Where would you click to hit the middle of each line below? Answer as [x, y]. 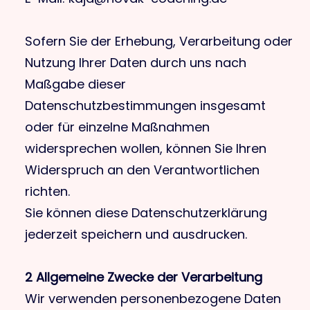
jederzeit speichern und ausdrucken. [136, 234]
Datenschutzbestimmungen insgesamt [145, 106]
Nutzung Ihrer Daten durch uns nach [136, 63]
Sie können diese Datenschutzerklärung [146, 213]
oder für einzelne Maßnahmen [117, 127]
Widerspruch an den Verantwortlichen [142, 170]
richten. [47, 191]
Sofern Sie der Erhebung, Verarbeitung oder [159, 41]
